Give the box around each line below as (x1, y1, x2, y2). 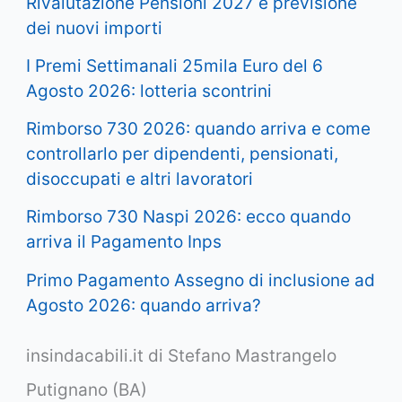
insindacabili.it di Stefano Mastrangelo (26, 345, 337, 367)
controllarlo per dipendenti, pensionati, (26, 144, 339, 165)
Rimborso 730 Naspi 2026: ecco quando (26, 206, 352, 228)
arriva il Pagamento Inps (26, 232, 223, 253)
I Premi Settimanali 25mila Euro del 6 (26, 55, 324, 76)
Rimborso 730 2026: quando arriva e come (26, 118, 371, 140)
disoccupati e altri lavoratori (26, 169, 254, 190)
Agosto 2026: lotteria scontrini (26, 80, 273, 101)
